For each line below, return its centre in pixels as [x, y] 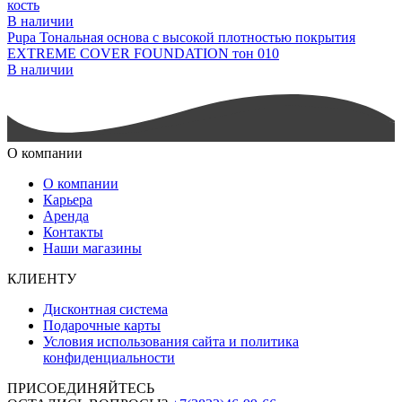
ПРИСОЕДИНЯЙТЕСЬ [81, 388]
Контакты [73, 232]
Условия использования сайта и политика [171, 341]
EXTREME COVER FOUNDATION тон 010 [143, 53]
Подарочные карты [102, 325]
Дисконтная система [105, 309]
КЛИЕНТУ [42, 278]
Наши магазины [92, 248]
